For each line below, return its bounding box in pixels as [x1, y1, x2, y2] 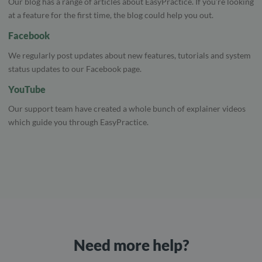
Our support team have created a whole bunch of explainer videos [8, 104, 246, 114]
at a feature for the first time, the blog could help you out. [8, 9, 213, 20]
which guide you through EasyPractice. [8, 117, 149, 127]
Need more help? [73, 236, 189, 255]
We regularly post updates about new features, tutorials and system [8, 50, 251, 60]
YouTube [8, 83, 46, 95]
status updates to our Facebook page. [8, 63, 142, 74]
